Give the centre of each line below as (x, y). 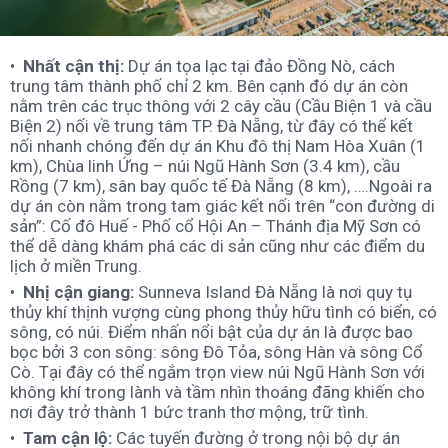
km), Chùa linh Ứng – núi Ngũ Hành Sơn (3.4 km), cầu (205, 165)
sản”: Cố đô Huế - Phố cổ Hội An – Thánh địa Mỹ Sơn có (215, 225)
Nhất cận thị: (75, 65)
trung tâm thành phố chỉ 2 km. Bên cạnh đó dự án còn (209, 85)
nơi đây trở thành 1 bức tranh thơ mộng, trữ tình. (189, 411)
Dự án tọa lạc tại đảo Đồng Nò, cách (261, 65)
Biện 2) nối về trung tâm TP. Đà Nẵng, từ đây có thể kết (211, 125)
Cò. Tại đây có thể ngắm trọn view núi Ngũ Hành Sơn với (217, 371)
